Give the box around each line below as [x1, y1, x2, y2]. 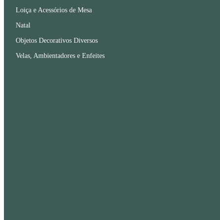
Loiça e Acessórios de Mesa [16, 6, 92, 14]
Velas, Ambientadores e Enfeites [16, 52, 105, 59]
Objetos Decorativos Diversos [16, 37, 98, 44]
